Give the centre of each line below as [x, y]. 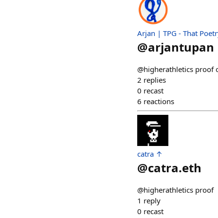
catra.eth [175, 168]
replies [155, 80]
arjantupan [181, 47]
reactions [159, 101]
